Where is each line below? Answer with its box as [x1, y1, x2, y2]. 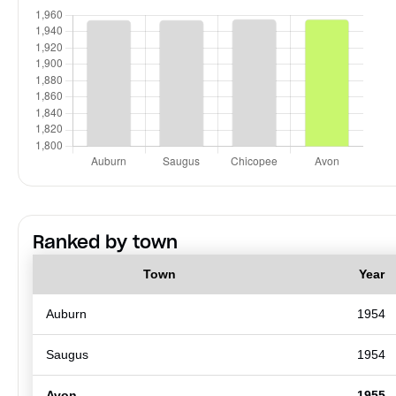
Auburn [46, 306, 87, 321]
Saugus [46, 346, 88, 362]
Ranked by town [33, 230, 178, 254]
